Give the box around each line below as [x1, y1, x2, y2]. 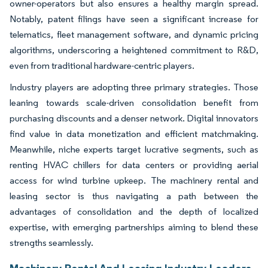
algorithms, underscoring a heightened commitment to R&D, [10, 44, 258, 56]
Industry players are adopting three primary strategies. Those [10, 81, 258, 93]
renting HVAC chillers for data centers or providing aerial [10, 159, 258, 170]
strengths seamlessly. [10, 236, 93, 248]
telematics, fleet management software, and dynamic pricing [10, 28, 258, 40]
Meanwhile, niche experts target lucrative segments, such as [10, 143, 258, 155]
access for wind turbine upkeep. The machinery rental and [10, 174, 258, 186]
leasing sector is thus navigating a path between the [10, 190, 258, 202]
